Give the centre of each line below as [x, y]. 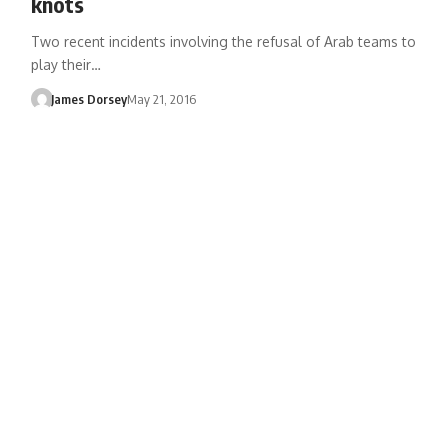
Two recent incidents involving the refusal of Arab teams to [223, 41]
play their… [65, 64]
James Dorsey [89, 98]
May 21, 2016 [162, 98]
